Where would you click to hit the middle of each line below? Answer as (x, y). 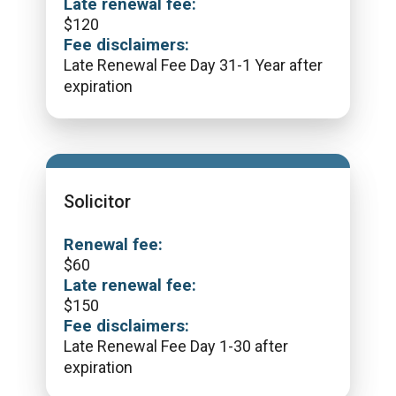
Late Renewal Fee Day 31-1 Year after (193, 65)
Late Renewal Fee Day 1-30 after (176, 346)
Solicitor (97, 202)
